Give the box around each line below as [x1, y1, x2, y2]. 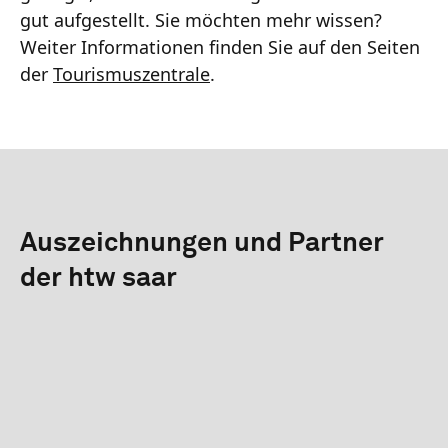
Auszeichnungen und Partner [20, 229, 384, 257]
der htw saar [20, 264, 177, 292]
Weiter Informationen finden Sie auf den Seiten [20, 34, 420, 59]
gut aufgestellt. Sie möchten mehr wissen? [20, 7, 382, 32]
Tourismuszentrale [53, 61, 210, 86]
